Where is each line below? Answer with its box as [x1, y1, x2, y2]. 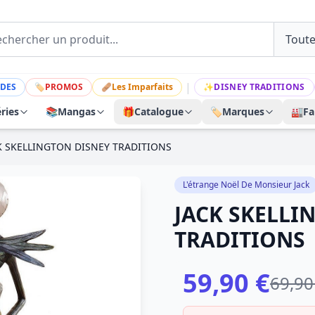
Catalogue [134, 105, 184, 118]
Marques [222, 105, 264, 118]
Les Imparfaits [112, 81, 174, 93]
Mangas [58, 105, 96, 118]
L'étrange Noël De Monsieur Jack [183, 179, 309, 191]
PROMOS [45, 81, 84, 93]
